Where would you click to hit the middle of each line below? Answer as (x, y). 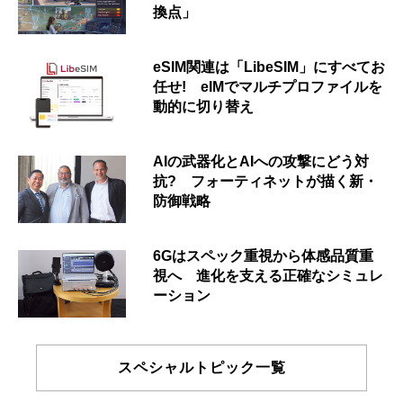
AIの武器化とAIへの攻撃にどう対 (261, 162)
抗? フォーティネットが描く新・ (265, 182)
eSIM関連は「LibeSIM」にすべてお (269, 67)
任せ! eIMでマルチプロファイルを (268, 87)
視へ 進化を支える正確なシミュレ (268, 276)
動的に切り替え (203, 107)
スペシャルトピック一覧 (201, 368)
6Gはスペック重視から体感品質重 (263, 256)
